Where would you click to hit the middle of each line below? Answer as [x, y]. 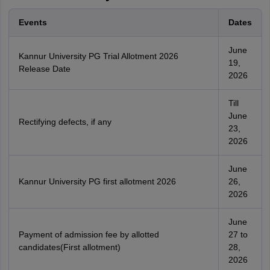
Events [33, 22]
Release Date [44, 69]
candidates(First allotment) [69, 247]
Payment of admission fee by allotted [89, 234]
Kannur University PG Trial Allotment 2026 [98, 56]
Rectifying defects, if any [65, 122]
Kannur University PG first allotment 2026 [97, 181]
